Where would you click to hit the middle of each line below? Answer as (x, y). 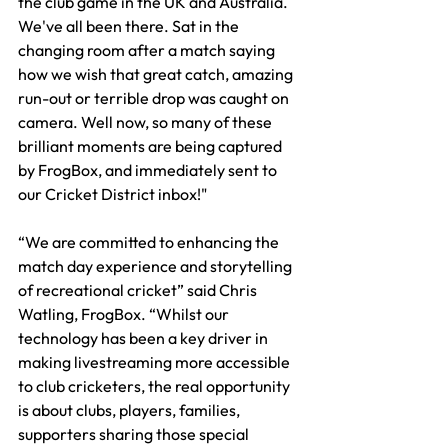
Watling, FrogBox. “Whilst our (125, 313)
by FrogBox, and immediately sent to (149, 169)
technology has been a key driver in (144, 337)
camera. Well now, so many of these (146, 121)
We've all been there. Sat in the (130, 25)
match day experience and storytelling (156, 265)
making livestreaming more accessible (155, 361)
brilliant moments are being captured (151, 145)
